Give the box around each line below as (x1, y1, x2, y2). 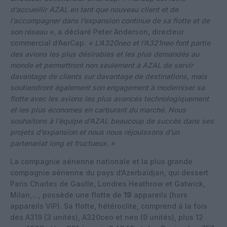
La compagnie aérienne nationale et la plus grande (10, 157, 193, 166)
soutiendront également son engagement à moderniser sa (10, 83, 205, 92)
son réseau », (10, 27, 56, 36)
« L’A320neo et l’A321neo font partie (88, 38, 210, 47)
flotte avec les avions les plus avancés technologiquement (10, 94, 209, 103)
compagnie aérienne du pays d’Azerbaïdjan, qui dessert (10, 168, 208, 177)
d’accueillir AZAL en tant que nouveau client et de (10, 5, 178, 14)
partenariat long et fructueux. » (10, 138, 115, 147)
